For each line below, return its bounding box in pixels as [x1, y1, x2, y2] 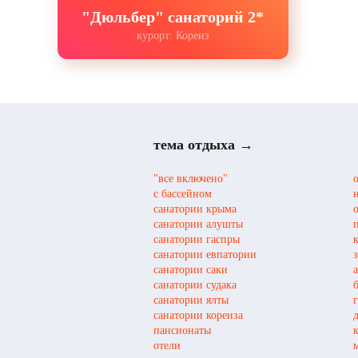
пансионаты [153, 324, 211, 336]
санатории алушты [153, 217, 243, 230]
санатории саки [153, 263, 228, 276]
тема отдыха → [153, 136, 253, 153]
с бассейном [153, 187, 212, 200]
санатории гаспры [153, 233, 240, 245]
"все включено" [153, 172, 228, 185]
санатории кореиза [153, 308, 243, 321]
